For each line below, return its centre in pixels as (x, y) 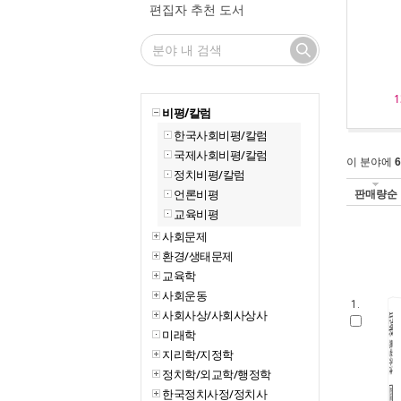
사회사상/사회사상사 (214, 315)
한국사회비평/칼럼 (221, 135)
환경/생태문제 (198, 256)
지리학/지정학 (198, 354)
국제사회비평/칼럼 (221, 155)
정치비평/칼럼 (209, 175)
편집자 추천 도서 (197, 10)
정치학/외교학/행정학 (217, 374)
